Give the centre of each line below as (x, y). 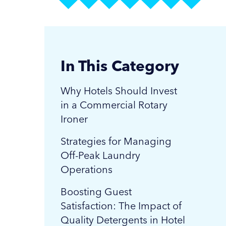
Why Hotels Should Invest (119, 91)
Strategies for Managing (116, 141)
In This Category (120, 66)
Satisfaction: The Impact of (121, 206)
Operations (87, 169)
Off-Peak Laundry (100, 155)
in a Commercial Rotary (114, 105)
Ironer (74, 119)
